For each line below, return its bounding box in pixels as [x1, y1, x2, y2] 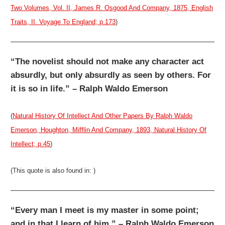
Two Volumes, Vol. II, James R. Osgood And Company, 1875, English [11, 4, 213, 12]
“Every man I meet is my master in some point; [11, 205, 199, 215]
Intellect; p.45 [11, 140, 51, 148]
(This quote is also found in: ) [11, 167, 96, 175]
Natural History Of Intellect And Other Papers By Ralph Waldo [13, 111, 193, 120]
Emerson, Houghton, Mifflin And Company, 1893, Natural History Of [11, 126, 207, 134]
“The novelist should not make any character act [11, 57, 204, 67]
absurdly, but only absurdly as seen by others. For [11, 70, 211, 80]
